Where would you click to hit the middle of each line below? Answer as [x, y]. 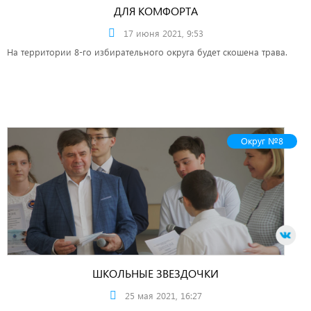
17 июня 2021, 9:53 [163, 33]
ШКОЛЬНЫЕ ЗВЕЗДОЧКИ [155, 273]
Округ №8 [262, 141]
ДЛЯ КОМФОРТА [155, 11]
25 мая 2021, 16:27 [163, 295]
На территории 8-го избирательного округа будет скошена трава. [147, 52]
